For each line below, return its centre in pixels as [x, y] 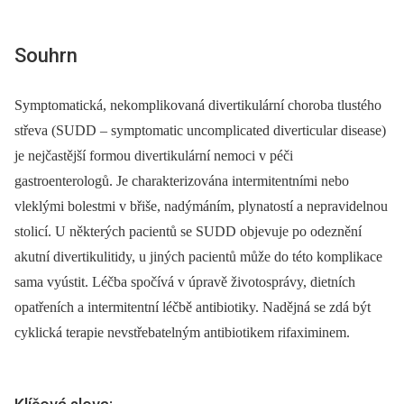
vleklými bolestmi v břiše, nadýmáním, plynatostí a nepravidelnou [201, 207]
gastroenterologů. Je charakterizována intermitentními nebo [182, 181]
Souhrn [46, 55]
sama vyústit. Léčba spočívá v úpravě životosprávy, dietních [185, 282]
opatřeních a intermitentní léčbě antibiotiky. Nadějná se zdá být [193, 308]
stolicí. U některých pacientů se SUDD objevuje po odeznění [188, 232]
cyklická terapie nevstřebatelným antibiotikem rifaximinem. [182, 333]
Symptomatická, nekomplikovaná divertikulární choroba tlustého [198, 106]
